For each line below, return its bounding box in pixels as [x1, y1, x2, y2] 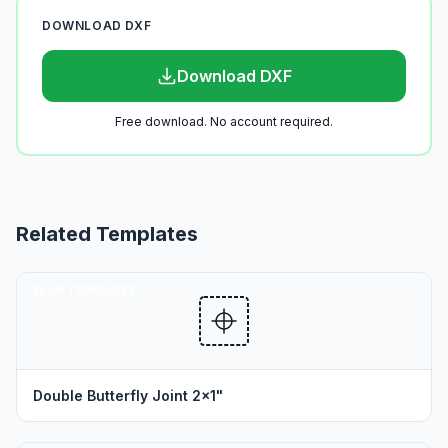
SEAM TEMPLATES [33, 284, 136, 296]
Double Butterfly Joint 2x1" [33, 387, 223, 404]
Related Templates [16, 222, 198, 246]
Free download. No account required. [115, 114, 333, 129]
